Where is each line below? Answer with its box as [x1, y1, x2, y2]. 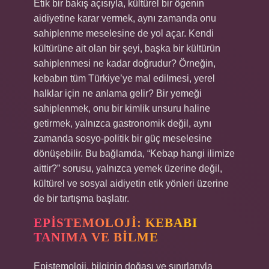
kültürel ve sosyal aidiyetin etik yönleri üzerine [34, 178, 229, 189]
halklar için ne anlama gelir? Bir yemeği [34, 88, 202, 98]
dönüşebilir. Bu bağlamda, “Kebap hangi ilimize [34, 148, 235, 159]
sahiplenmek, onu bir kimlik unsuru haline [34, 103, 210, 113]
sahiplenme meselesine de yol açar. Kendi [34, 28, 214, 38]
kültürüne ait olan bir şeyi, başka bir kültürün [34, 43, 220, 53]
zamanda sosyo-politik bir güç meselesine [34, 133, 212, 144]
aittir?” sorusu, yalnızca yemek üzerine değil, [34, 163, 222, 174]
